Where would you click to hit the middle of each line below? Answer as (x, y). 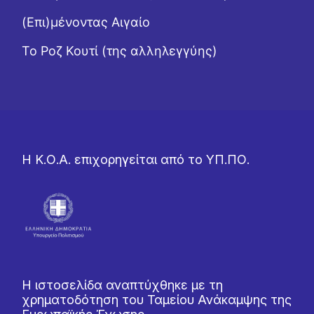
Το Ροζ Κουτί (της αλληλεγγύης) (120, 51)
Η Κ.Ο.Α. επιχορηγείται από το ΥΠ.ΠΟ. (136, 159)
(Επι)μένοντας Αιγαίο (86, 22)
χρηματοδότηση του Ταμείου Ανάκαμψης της (157, 300)
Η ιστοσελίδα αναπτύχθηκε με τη (123, 285)
